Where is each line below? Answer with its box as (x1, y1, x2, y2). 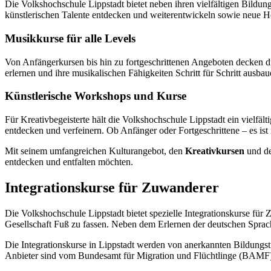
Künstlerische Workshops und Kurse (5, 90, 186, 103)
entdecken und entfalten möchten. (5, 157, 133, 167)
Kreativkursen (185, 146, 244, 156)
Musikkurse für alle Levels (5, 31, 135, 45)
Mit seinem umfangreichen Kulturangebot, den (5, 146, 185, 156)
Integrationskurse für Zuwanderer (5, 179, 219, 195)
